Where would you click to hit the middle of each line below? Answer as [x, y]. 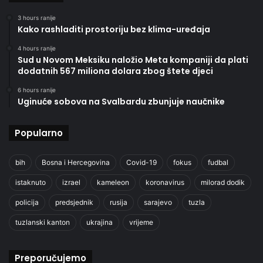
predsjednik [74, 202]
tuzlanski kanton [43, 222]
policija [27, 202]
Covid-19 [141, 162]
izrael [71, 182]
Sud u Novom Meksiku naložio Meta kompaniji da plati [133, 60]
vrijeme [141, 222]
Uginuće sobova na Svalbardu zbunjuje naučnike [121, 101]
